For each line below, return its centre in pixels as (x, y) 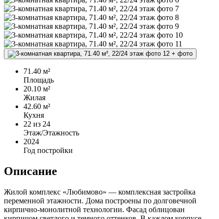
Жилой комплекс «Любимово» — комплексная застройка (100, 192)
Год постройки (48, 151)
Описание (31, 171)
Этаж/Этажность (51, 133)
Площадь (39, 80)
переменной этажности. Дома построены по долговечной (100, 201)
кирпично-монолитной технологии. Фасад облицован (94, 210)
